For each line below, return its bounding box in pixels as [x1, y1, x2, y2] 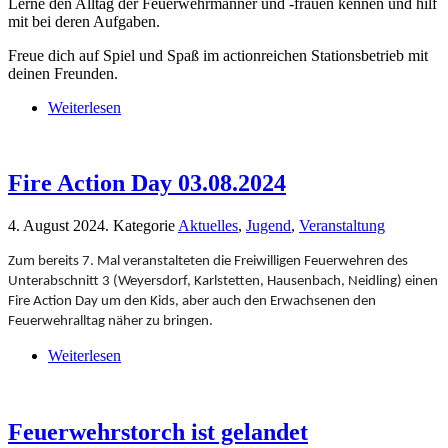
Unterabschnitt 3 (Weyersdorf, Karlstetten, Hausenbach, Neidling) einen [8, 274, 438, 290]
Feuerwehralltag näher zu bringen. [8, 314, 213, 330]
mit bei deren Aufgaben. [8, 12, 160, 30]
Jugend [246, 217, 291, 235]
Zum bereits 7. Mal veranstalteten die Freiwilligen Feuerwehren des [8, 254, 408, 270]
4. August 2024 [8, 217, 105, 235]
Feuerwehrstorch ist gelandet [8, 419, 308, 446]
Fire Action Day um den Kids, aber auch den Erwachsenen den [8, 294, 376, 310]
